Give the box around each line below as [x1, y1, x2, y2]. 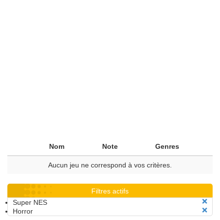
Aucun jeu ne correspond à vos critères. [48, 161, 172, 169]
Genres [155, 142, 179, 150]
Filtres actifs [91, 187, 129, 195]
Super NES [13, 198, 47, 206]
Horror [13, 207, 33, 215]
